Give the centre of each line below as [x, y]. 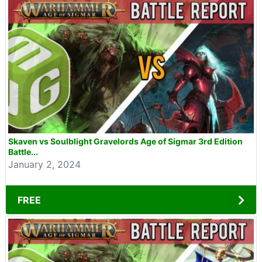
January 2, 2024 [44, 164]
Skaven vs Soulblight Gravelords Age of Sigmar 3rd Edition [125, 141]
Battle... [23, 152]
